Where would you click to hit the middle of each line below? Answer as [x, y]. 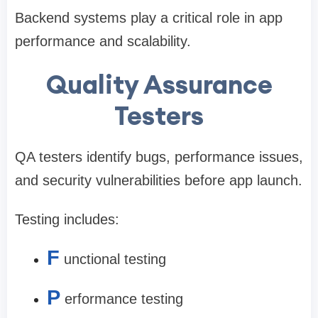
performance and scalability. [103, 42]
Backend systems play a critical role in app [149, 18]
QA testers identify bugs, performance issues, [159, 157]
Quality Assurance [159, 85]
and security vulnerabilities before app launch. [159, 181]
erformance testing [124, 299]
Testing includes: [67, 220]
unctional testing [115, 259]
